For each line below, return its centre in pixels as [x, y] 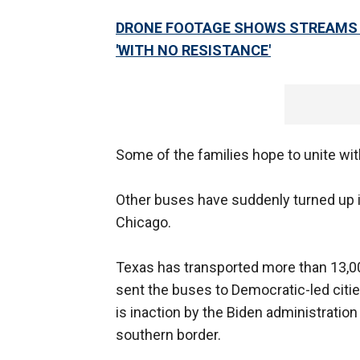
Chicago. [143, 223]
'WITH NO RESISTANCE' [193, 51]
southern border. [168, 335]
